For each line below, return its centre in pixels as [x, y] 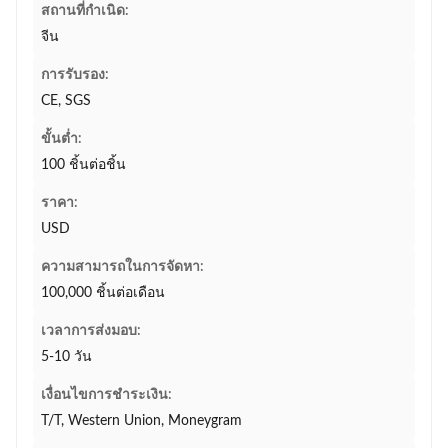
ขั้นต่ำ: [61, 139]
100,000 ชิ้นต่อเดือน [103, 293]
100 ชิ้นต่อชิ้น [83, 165]
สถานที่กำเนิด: [85, 11]
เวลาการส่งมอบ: [91, 331]
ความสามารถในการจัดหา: [122, 267]
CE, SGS [66, 101]
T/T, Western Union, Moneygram [141, 421]
